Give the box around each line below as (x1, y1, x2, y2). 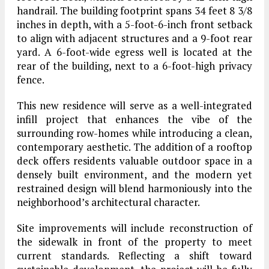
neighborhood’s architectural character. (17, 195, 200, 209)
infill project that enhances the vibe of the (17, 112, 252, 126)
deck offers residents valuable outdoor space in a (17, 153, 252, 168)
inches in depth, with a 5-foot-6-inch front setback (17, 17, 252, 31)
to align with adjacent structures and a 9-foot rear (17, 31, 252, 45)
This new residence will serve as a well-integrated (17, 98, 252, 112)
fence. (17, 72, 44, 86)
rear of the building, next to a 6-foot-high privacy (17, 58, 252, 73)
